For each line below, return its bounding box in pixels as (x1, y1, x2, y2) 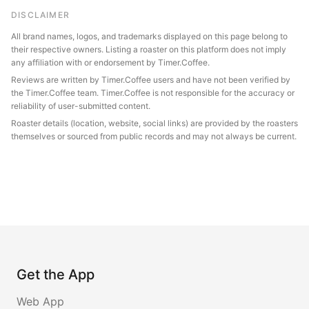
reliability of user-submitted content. (11, 100, 150, 111)
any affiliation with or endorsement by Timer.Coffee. (11, 57, 210, 68)
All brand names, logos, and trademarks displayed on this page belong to (11, 30, 288, 41)
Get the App (17, 266, 94, 283)
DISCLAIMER (11, 9, 70, 20)
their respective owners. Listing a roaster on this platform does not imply (11, 43, 286, 54)
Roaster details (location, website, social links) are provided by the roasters (11, 117, 298, 128)
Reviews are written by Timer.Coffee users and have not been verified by (11, 74, 290, 85)
